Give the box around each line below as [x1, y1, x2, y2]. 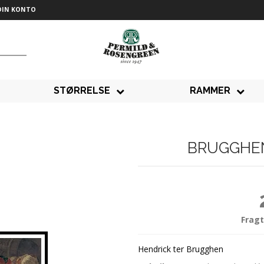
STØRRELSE [54, 85, 111, 97]
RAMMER [189, 85, 230, 97]
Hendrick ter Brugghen [138, 243, 223, 255]
